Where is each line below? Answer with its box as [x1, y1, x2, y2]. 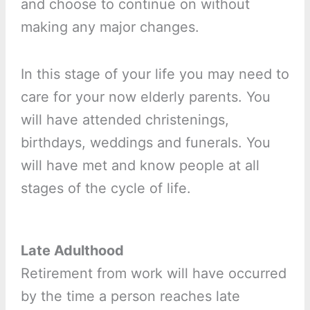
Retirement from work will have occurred [20, 265, 286, 282]
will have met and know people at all [20, 157, 259, 174]
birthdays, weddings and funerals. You [20, 134, 271, 152]
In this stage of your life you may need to [20, 66, 289, 83]
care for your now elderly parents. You [20, 89, 271, 106]
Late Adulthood [20, 242, 124, 259]
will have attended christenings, [20, 111, 229, 129]
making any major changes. [20, 19, 199, 36]
